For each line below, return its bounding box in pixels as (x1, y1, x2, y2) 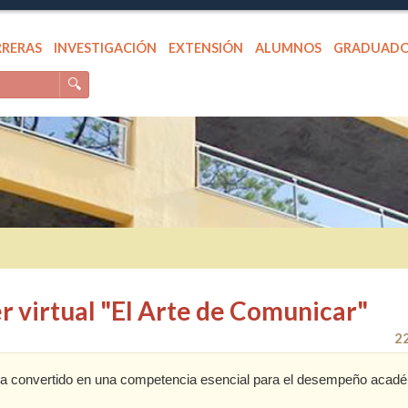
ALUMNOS (255, 40, 322, 56)
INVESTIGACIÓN (53, 40, 157, 56)
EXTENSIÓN (168, 40, 244, 56)
